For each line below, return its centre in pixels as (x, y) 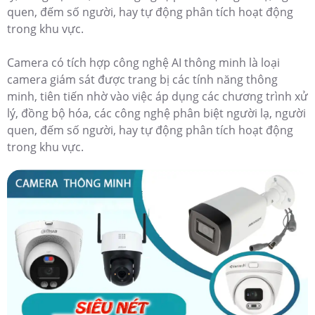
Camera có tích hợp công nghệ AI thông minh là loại (143, 63)
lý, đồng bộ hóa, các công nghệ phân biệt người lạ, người (156, 114)
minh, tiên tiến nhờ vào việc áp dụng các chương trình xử (157, 97)
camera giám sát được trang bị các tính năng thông (142, 80)
